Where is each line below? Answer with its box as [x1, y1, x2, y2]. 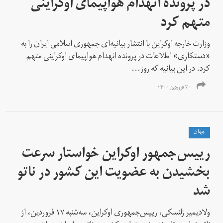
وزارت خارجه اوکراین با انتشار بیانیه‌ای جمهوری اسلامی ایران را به [21, 35, 211, 54]
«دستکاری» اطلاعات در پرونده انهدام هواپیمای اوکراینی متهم [26, 48, 211, 66]
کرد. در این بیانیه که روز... [131, 60, 211, 79]
